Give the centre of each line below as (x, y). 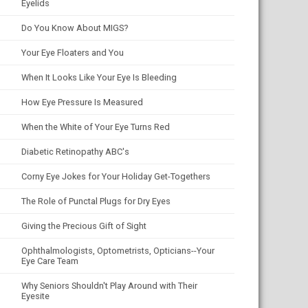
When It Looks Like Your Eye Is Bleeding (99, 77)
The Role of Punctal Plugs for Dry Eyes (96, 201)
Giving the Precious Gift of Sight (84, 226)
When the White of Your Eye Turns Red (96, 127)
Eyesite (35, 296)
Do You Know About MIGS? (75, 28)
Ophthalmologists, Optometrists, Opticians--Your (118, 251)
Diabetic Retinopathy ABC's (75, 152)
